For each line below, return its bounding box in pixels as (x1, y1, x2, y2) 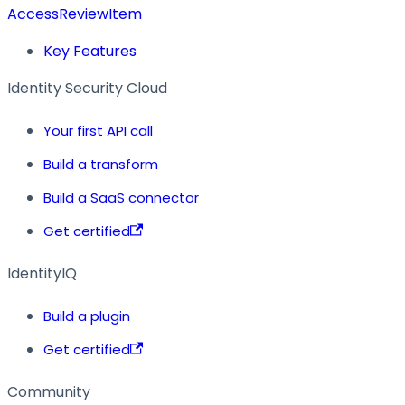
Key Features (43, 40, 137, 61)
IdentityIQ (7, 262, 77, 284)
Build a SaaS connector (43, 187, 199, 207)
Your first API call (43, 120, 153, 140)
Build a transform (43, 154, 158, 174)
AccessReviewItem (7, 3, 142, 24)
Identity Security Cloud (7, 77, 167, 99)
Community (7, 381, 90, 402)
